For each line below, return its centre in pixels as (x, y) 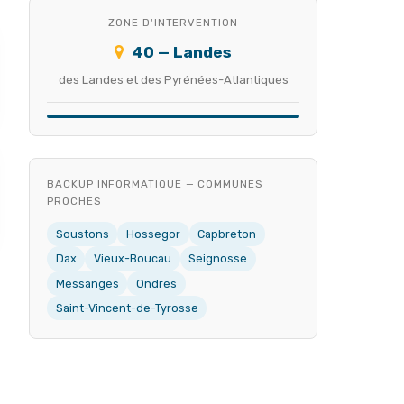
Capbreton (227, 234)
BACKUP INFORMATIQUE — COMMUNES (155, 184)
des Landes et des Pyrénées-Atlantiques (173, 80)
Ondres (156, 283)
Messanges (87, 283)
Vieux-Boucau (132, 259)
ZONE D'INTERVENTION (173, 22)
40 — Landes (179, 53)
